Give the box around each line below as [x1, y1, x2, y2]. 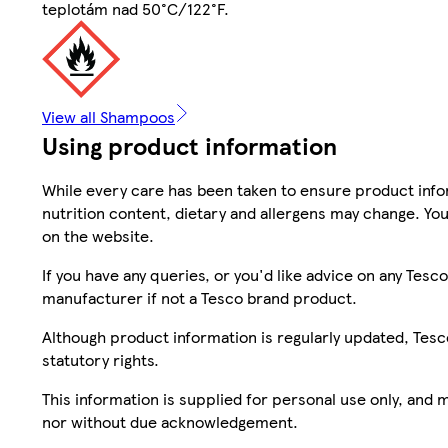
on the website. [42, 223, 154, 247]
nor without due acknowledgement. [42, 409, 298, 433]
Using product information [42, 127, 337, 162]
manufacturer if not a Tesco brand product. [42, 285, 357, 309]
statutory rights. [42, 347, 159, 371]
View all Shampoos [42, 104, 175, 128]
